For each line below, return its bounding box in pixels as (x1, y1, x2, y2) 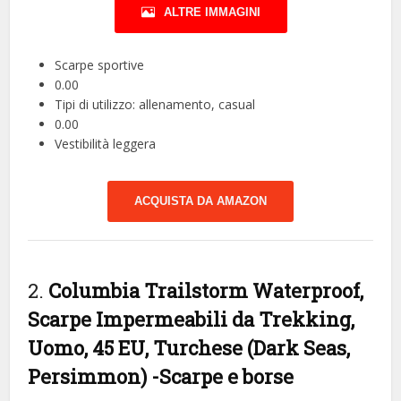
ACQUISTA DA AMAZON (134, 193, 267, 208)
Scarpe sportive (55, 55, 145, 73)
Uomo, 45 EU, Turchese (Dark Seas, (28, 334, 351, 361)
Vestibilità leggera (55, 134, 157, 152)
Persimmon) (28, 363, 152, 389)
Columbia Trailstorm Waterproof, (48, 277, 364, 303)
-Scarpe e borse (151, 363, 294, 389)
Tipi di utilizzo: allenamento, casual (55, 95, 256, 113)
